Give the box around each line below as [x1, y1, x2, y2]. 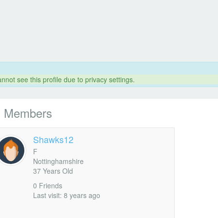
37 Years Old [33, 166, 73, 176]
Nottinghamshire [33, 156, 84, 166]
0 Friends [33, 181, 62, 191]
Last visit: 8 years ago [33, 190, 100, 200]
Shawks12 [33, 133, 73, 145]
